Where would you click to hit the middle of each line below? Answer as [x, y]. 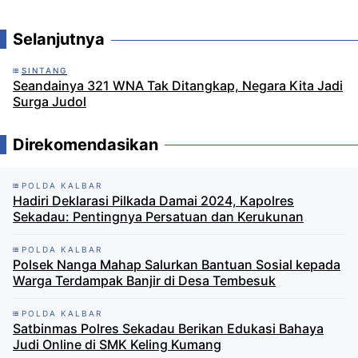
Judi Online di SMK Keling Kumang [117, 344]
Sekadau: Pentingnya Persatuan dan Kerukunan [158, 216]
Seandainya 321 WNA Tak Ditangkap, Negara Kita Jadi [178, 85]
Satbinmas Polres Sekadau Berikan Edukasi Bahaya [168, 328]
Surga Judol [50, 101]
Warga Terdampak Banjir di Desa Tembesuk [144, 280]
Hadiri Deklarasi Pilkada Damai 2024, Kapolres [153, 200]
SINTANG [44, 70]
